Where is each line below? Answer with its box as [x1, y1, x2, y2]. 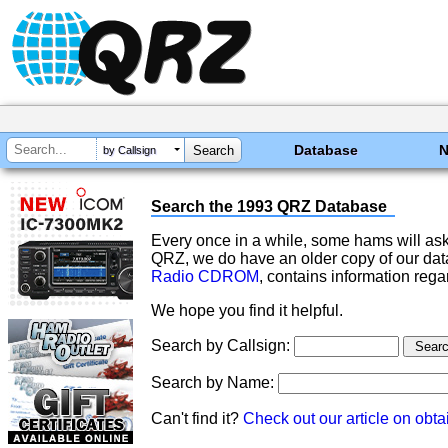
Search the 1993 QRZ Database [151, 198, 387, 215]
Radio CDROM [151, 268, 259, 285]
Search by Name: [151, 374, 278, 391]
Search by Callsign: [151, 337, 294, 354]
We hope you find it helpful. [151, 302, 343, 319]
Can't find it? [151, 410, 243, 427]
